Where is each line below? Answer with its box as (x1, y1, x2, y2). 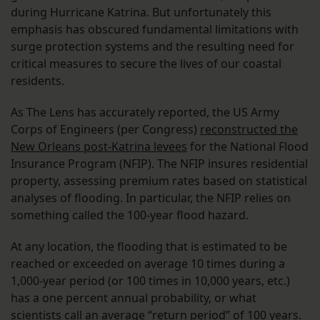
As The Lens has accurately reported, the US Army (11, 104, 279, 121)
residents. (11, 73, 64, 89)
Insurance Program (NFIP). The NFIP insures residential (11, 156, 308, 172)
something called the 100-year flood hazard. (11, 207, 249, 224)
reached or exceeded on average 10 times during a (11, 256, 285, 272)
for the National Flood (187, 139, 309, 155)
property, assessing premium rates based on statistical (11, 173, 307, 189)
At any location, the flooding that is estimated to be (11, 239, 287, 255)
